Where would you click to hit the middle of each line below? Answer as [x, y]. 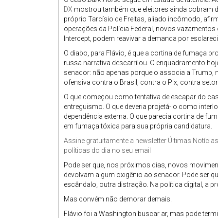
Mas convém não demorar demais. [118, 199]
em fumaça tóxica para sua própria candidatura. [138, 126]
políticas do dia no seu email [107, 150]
